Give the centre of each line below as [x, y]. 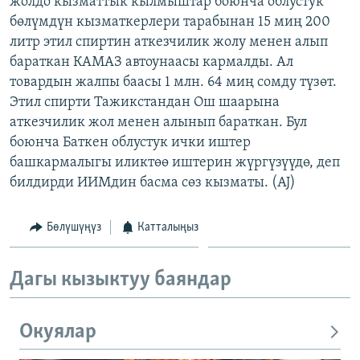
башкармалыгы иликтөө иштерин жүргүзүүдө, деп [175, 162]
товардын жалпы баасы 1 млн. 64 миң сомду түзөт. [173, 82]
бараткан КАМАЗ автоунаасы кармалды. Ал [151, 62]
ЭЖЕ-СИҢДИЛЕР [67, 15]
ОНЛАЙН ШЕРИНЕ [57, 13]
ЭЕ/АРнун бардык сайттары [112, 123]
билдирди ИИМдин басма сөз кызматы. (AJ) [153, 182]
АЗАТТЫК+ [53, 44]
